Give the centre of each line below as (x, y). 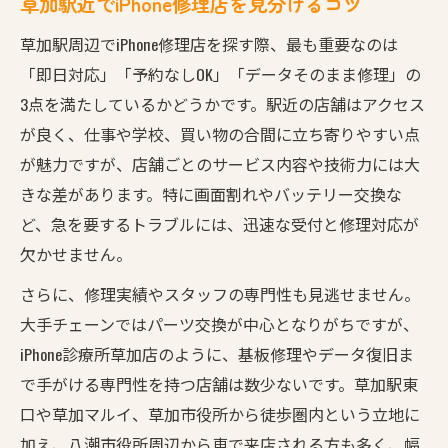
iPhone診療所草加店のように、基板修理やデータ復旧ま (217, 353)
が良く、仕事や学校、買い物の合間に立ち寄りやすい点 (220, 133)
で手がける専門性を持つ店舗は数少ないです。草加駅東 (219, 383)
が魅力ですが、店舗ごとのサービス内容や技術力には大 (220, 163)
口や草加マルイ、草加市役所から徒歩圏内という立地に (220, 413)
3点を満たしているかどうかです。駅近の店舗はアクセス (222, 103)
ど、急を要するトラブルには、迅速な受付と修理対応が (219, 223)
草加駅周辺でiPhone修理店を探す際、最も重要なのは (209, 43)
